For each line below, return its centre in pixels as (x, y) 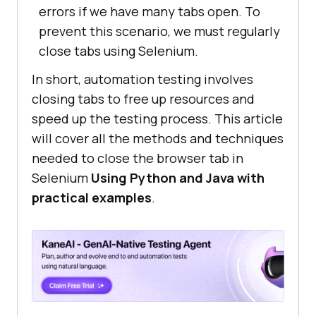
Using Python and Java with (178, 178)
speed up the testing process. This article (157, 119)
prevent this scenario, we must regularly (159, 31)
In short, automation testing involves (142, 79)
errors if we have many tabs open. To (150, 12)
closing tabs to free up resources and (143, 99)
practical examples (92, 198)
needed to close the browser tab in (138, 158)
